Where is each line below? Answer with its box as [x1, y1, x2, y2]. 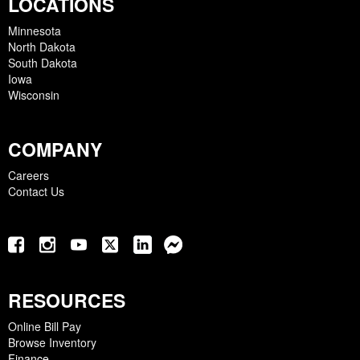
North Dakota [8, 39, 76, 55]
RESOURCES [8, 287, 125, 314]
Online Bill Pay [8, 318, 81, 335]
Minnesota [8, 22, 61, 39]
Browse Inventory [8, 334, 96, 351]
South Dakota [8, 55, 77, 72]
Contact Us [8, 183, 64, 200]
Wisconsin [8, 87, 59, 104]
